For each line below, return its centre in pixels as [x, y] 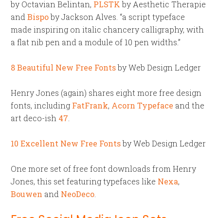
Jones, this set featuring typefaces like [84, 181]
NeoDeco [78, 194]
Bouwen [27, 194]
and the [189, 105]
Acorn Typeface [143, 105]
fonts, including [42, 105]
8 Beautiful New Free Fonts [64, 67]
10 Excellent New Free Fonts [66, 143]
